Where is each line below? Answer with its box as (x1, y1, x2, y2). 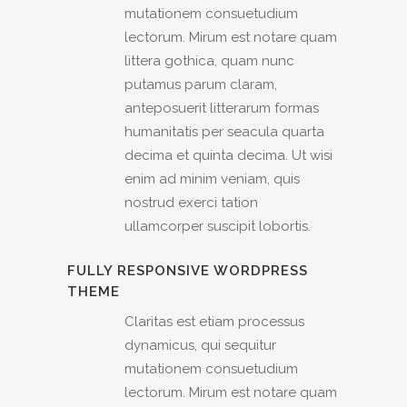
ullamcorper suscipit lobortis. (124, 218, 311, 235)
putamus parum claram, (124, 76, 277, 94)
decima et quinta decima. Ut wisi (124, 147, 333, 164)
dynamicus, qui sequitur (124, 337, 276, 354)
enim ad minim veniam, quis (124, 171, 300, 188)
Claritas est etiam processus (124, 313, 304, 331)
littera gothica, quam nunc (124, 53, 294, 70)
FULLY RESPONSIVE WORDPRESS (67, 263, 308, 280)
